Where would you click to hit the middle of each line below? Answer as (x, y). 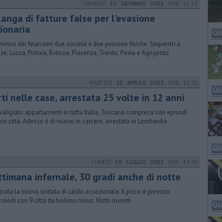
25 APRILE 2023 (140, 83)
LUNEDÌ (103, 162)
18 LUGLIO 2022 (139, 162)
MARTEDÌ (103, 83)
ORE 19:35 (181, 162)
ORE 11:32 (181, 83)
